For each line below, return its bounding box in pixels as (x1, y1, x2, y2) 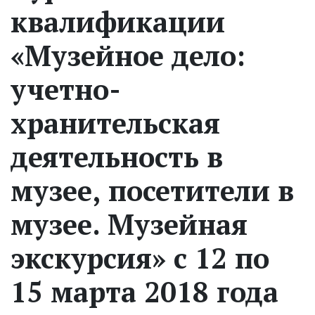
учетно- (11, 70, 121, 108)
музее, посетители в (11, 171, 294, 209)
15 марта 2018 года (11, 272, 278, 310)
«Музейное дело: (11, 36, 245, 74)
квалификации (11, 2, 225, 40)
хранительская (11, 103, 220, 141)
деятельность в (11, 137, 223, 175)
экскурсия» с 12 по (11, 238, 269, 276)
